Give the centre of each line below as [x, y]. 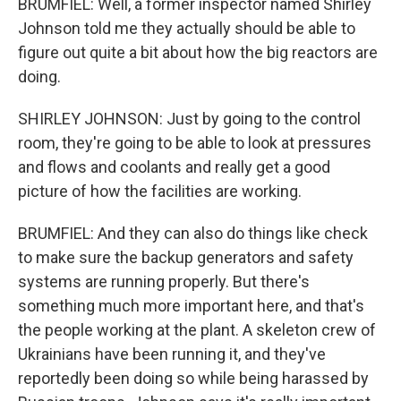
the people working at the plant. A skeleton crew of [197, 330]
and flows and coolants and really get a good [174, 167]
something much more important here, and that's [191, 306]
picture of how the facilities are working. [160, 191]
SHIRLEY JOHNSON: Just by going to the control [189, 119]
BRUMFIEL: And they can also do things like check [193, 233]
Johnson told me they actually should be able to [187, 28]
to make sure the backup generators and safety [186, 257]
